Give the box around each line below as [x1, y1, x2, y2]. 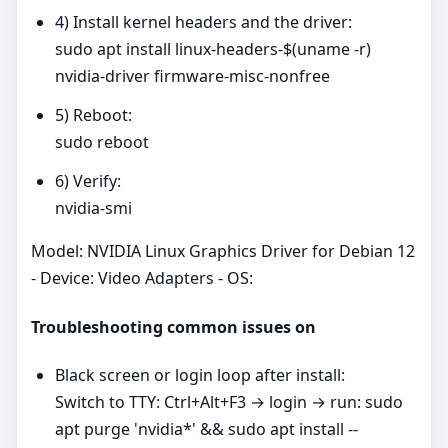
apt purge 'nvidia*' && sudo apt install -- [55, 418, 358, 440]
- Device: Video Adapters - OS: [31, 267, 253, 290]
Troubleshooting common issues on [31, 315, 316, 338]
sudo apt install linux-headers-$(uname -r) [55, 38, 371, 61]
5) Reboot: [55, 104, 132, 127]
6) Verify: [55, 170, 121, 193]
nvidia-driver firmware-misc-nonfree [55, 65, 330, 88]
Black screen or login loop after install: [55, 364, 345, 386]
